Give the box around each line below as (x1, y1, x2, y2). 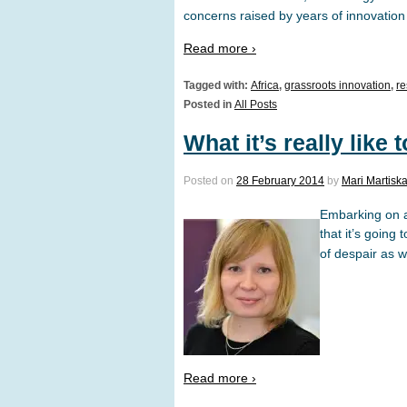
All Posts (234, 98, 277, 112)
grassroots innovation (284, 79, 391, 93)
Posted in (184, 98, 234, 112)
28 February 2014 (236, 174, 324, 188)
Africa (251, 79, 279, 93)
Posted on (184, 174, 236, 188)
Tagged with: (184, 79, 251, 93)
